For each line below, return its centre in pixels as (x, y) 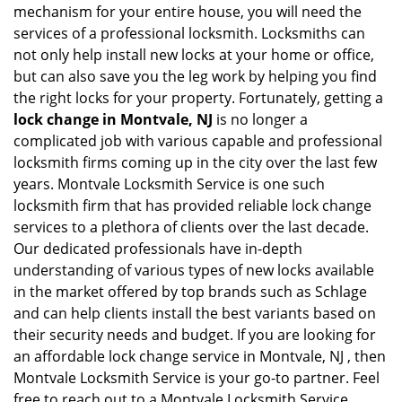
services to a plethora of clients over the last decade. (191, 227)
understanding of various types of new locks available (194, 270)
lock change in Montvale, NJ (113, 119)
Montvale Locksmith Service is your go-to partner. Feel (197, 378)
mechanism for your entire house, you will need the (188, 12)
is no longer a (260, 119)
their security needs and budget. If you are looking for (195, 335)
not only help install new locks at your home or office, (194, 55)
